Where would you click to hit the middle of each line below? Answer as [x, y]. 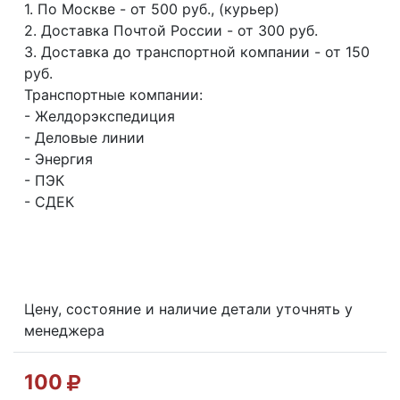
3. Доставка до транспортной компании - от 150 [197, 52]
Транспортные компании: [113, 95]
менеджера [64, 331]
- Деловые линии [84, 138]
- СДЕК [49, 202]
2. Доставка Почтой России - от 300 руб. [171, 31]
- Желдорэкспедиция [100, 117]
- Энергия [58, 159]
